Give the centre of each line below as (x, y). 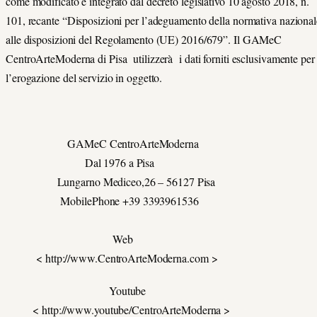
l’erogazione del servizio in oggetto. (84, 78)
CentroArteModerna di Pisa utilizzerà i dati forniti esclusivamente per (160, 59)
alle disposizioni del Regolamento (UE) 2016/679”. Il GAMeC (144, 40)
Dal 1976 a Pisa (80, 162)
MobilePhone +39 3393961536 (102, 200)
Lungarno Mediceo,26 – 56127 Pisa (111, 181)
